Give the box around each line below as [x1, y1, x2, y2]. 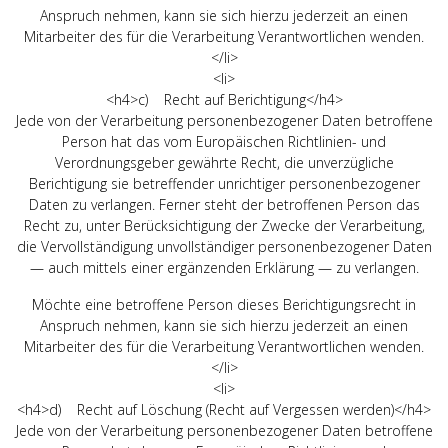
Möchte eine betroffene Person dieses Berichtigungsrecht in [32, 294, 416, 314]
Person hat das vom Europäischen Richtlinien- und [62, 131, 386, 151]
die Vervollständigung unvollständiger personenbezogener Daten [16, 236, 432, 256]
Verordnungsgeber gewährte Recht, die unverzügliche [54, 152, 394, 172]
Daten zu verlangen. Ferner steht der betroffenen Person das [28, 194, 420, 214]
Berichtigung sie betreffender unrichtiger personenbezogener [28, 173, 420, 193]
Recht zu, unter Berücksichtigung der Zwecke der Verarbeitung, [23, 215, 425, 235]
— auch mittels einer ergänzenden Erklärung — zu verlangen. [29, 257, 419, 277]
